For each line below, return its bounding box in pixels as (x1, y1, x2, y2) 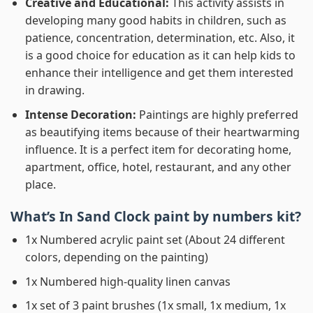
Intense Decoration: (24, 106, 139, 122)
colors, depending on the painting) (24, 249, 208, 265)
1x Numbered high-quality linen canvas (24, 273, 231, 289)
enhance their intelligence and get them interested (24, 65, 293, 81)
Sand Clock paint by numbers (77, 206, 273, 226)
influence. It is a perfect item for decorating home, (24, 141, 291, 157)
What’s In (10, 206, 77, 226)
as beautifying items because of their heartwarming (24, 124, 300, 140)
